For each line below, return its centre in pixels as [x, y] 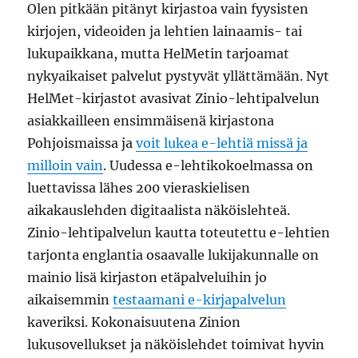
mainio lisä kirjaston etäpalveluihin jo [147, 277]
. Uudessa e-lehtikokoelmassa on [209, 165]
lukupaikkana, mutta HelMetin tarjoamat [159, 54]
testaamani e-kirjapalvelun [200, 300]
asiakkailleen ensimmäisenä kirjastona [151, 121]
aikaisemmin [70, 300]
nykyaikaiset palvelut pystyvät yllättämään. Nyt [179, 76]
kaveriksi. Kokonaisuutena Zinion [134, 322]
